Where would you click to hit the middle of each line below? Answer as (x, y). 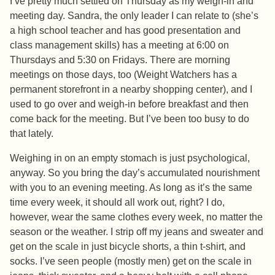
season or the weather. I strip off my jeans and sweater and (137, 232)
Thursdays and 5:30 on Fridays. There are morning (120, 60)
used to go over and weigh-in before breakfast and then (129, 104)
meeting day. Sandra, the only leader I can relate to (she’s (134, 16)
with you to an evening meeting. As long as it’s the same (131, 188)
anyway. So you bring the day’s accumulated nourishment (135, 173)
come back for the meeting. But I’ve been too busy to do (130, 119)
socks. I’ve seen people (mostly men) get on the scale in (131, 261)
